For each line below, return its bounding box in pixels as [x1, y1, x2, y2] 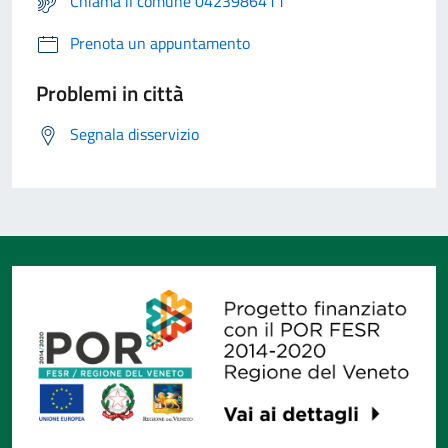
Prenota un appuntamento [70, 31, 250, 56]
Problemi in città [36, 77, 184, 110]
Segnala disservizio [70, 122, 199, 147]
